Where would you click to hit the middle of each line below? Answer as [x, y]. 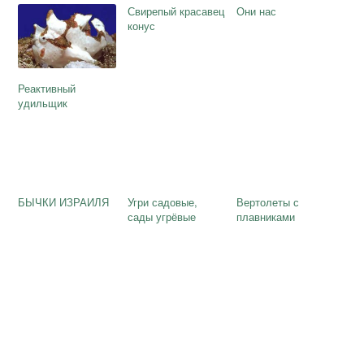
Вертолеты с [268, 202]
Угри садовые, [162, 202]
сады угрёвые [161, 217]
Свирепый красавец [175, 11]
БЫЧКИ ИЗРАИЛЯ [64, 202]
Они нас [257, 11]
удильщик [43, 102]
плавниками [266, 217]
